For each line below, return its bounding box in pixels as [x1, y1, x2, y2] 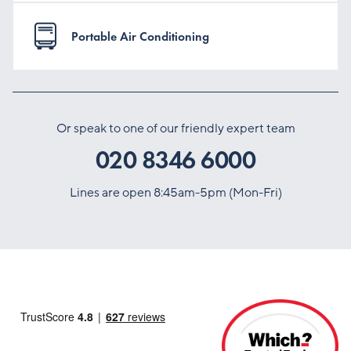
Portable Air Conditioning [71, 27, 209, 45]
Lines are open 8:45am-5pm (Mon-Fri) [69, 184, 282, 202]
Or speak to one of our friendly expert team [56, 120, 295, 138]
